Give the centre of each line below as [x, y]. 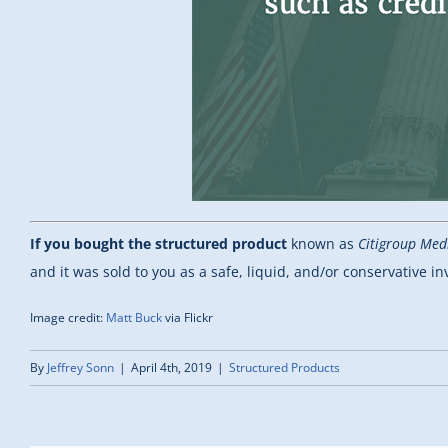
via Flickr [187, 318]
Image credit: [68, 318]
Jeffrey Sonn [80, 368]
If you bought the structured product [158, 244]
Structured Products [284, 368]
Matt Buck [134, 318]
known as [322, 244]
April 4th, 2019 [171, 368]
